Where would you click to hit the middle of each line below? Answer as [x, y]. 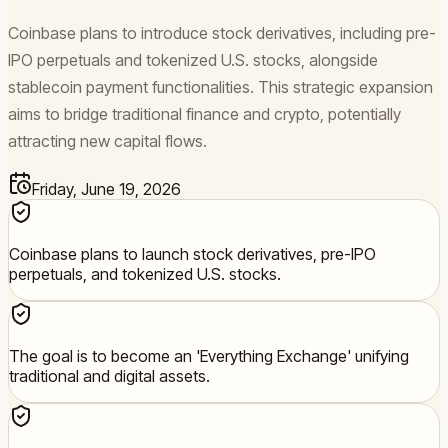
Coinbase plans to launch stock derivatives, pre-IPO [192, 253]
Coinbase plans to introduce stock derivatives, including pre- [222, 32]
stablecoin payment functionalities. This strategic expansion [220, 86]
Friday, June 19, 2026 [106, 188]
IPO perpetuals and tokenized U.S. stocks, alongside [193, 59]
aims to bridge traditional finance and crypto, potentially [204, 113]
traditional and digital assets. [109, 375]
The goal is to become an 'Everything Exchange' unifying [209, 355]
